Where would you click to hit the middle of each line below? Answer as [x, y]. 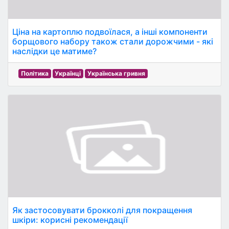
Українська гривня [116, 73]
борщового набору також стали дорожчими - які [113, 41]
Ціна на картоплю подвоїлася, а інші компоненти [110, 32]
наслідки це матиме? [54, 51]
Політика [35, 73]
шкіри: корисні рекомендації [70, 220]
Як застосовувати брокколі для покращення [102, 210]
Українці [68, 73]
